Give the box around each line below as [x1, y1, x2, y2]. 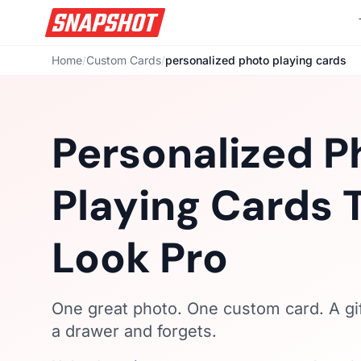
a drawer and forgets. [52, 322, 217, 341]
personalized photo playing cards [165, 53, 346, 67]
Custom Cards [86, 53, 161, 67]
